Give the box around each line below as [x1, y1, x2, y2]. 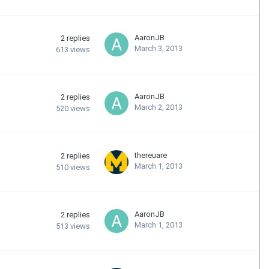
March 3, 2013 [134, 43, 183, 53]
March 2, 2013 [134, 102, 183, 112]
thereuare [134, 150, 167, 160]
